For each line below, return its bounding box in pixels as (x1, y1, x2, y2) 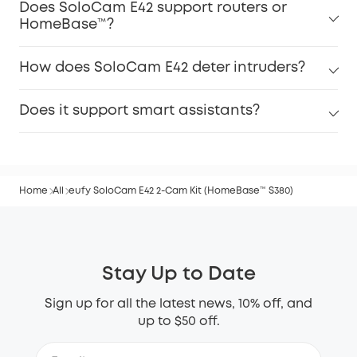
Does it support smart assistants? (19, 104, 260, 118)
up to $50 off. (137, 316, 220, 328)
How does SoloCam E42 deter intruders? (19, 61, 305, 75)
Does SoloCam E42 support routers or (19, 2, 286, 15)
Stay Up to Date (101, 266, 256, 284)
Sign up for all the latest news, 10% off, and (45, 298, 312, 311)
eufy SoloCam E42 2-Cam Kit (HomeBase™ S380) (69, 186, 293, 196)
